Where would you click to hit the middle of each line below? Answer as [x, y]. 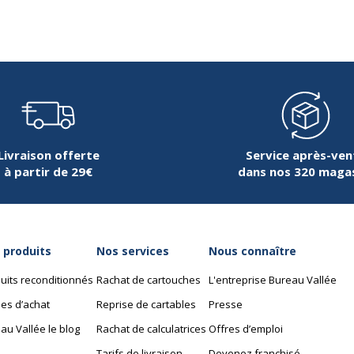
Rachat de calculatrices [151, 329]
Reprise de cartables [146, 305]
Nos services [132, 251]
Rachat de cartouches [148, 280]
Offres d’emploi [245, 329]
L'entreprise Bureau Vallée [272, 280]
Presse [225, 305]
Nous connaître [252, 251]
